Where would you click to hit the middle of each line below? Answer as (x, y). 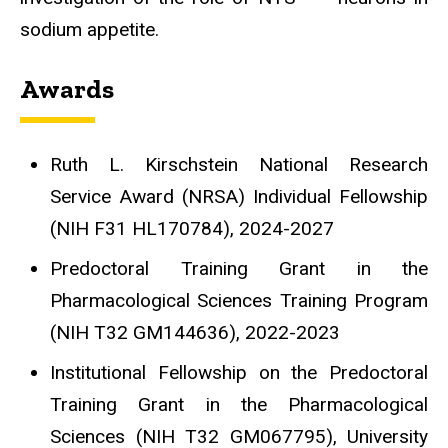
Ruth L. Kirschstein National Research (239, 165)
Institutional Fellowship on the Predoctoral (239, 373)
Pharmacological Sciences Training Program (239, 301)
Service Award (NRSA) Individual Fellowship (239, 197)
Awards (67, 88)
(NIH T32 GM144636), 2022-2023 (195, 333)
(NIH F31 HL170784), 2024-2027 (192, 229)
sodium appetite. (89, 29)
